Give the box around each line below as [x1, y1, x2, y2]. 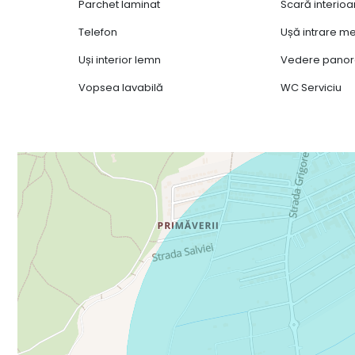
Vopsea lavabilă [78, 79, 164, 95]
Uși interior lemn [78, 52, 162, 67]
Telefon [78, 24, 118, 40]
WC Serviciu [281, 79, 342, 95]
